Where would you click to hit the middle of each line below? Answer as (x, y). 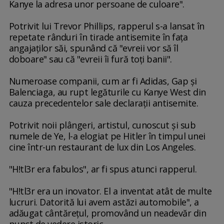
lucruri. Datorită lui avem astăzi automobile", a (104, 202)
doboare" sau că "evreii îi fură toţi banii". (90, 59)
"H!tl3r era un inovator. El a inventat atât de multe (110, 191)
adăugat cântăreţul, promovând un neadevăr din (107, 213)
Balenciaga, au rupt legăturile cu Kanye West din (107, 92)
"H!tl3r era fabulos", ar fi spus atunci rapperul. (103, 169)
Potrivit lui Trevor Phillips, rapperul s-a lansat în (106, 26)
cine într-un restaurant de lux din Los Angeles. (102, 147)
